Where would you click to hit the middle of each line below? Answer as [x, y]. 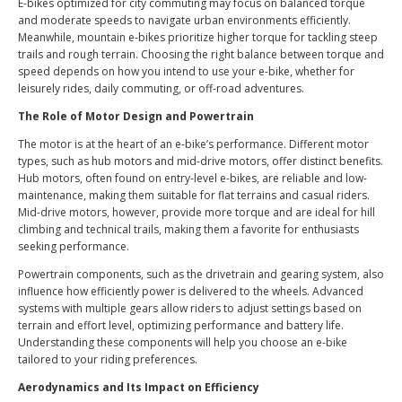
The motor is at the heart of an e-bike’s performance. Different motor [193, 144]
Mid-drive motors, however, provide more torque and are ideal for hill [197, 213]
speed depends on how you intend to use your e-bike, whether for [186, 72]
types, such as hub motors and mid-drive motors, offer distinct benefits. [201, 162]
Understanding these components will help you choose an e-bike [183, 343]
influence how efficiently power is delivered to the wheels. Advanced [191, 292]
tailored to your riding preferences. [108, 360]
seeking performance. [74, 247]
